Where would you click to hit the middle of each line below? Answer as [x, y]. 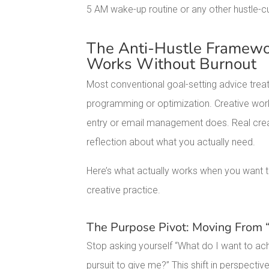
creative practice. [124, 190]
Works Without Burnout [172, 64]
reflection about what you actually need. [171, 142]
